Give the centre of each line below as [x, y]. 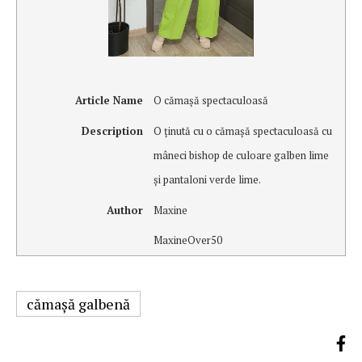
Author [124, 210]
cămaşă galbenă [78, 304]
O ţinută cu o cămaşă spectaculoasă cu [242, 130]
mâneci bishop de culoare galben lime [241, 155]
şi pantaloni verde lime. [207, 179]
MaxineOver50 [187, 240]
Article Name [109, 101]
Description [112, 130]
